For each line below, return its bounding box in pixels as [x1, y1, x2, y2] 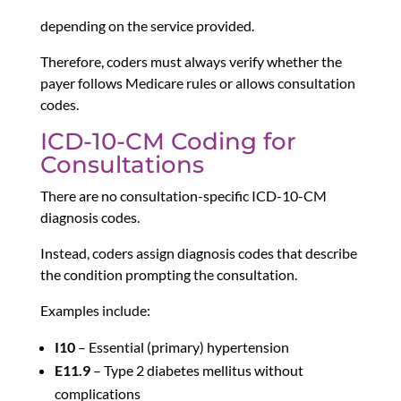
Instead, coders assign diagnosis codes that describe [39, 244, 357, 262]
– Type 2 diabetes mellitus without [90, 362, 303, 380]
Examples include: [39, 302, 150, 320]
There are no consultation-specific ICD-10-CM [39, 187, 327, 205]
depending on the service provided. [39, 17, 254, 35]
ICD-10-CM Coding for [39, 127, 296, 157]
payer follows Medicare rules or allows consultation [39, 74, 355, 92]
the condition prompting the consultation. [39, 266, 297, 284]
